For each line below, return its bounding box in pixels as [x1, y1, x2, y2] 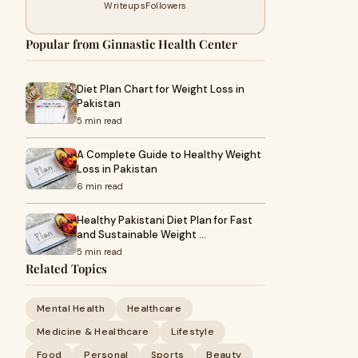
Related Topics [26, 261, 107, 276]
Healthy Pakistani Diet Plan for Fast [77, 213, 253, 227]
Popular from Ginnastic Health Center [26, 36, 237, 52]
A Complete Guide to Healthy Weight [77, 148, 261, 161]
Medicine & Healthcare [37, 325, 149, 338]
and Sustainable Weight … [77, 228, 206, 241]
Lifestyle [171, 325, 215, 338]
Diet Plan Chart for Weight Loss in [77, 82, 245, 96]
